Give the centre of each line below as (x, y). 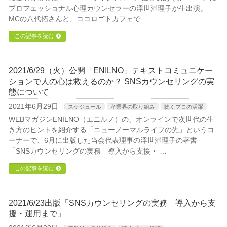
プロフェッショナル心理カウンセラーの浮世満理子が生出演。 (108, 8)
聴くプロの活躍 (184, 107)
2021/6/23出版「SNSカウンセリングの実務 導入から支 (112, 203)
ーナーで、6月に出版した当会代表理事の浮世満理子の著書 (103, 140)
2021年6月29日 (34, 106)
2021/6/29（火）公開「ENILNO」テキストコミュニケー (111, 71)
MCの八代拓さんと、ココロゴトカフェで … (79, 19)
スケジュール (85, 107)
